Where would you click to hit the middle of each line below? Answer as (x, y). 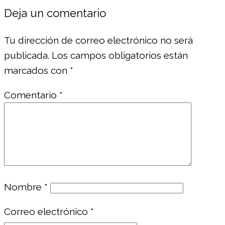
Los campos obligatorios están (120, 55)
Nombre (24, 187)
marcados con (37, 70)
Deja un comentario (55, 13)
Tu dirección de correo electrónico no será (98, 40)
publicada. (27, 55)
